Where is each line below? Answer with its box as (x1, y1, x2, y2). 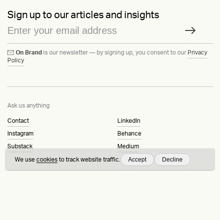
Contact (7, 117, 29, 124)
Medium (117, 143, 139, 149)
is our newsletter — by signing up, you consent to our (42, 49, 188, 55)
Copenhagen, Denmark (7, 206, 69, 213)
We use (15, 157, 36, 163)
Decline (162, 156, 183, 163)
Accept (128, 156, 146, 163)
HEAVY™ (7, 186, 32, 192)
